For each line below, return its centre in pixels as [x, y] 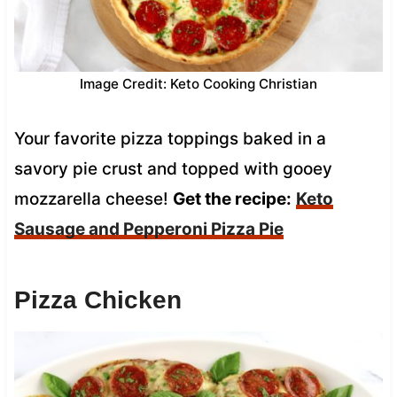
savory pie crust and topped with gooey [173, 168]
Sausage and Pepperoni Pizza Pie [148, 229]
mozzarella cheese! [93, 198]
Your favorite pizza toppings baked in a [170, 138]
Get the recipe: [232, 198]
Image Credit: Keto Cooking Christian [198, 83]
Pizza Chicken [97, 300]
